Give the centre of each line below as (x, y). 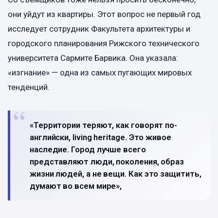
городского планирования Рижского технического (104, 43)
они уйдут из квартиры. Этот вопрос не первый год (104, 14)
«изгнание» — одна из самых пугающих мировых (100, 72)
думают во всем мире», (76, 186)
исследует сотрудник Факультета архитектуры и (99, 28)
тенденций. (29, 87)
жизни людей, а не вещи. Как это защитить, (116, 173)
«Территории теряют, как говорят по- (104, 125)
